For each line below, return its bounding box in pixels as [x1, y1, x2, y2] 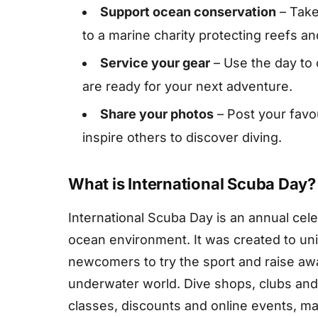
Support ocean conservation [100, 4, 276, 20]
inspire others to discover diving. [82, 130, 282, 146]
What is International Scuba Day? [68, 175, 316, 194]
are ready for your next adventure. [82, 79, 292, 94]
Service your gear [100, 55, 210, 71]
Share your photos [100, 106, 214, 122]
